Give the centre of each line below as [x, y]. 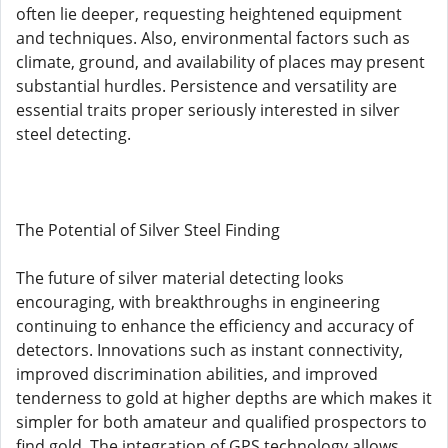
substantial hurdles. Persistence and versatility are [206, 86]
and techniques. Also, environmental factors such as [213, 38]
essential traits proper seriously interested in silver [208, 110]
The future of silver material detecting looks [180, 278]
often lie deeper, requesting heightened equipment [209, 14]
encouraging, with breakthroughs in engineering [198, 302]
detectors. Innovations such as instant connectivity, [209, 350]
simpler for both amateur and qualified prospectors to [221, 422]
